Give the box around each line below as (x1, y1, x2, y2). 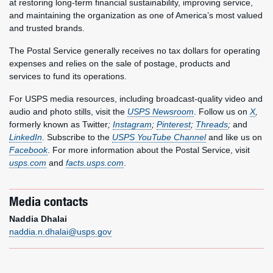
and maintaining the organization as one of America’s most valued (9, 10, 263, 20)
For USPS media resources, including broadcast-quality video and (9, 94, 263, 104)
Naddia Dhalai (9, 214, 67, 224)
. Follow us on (194, 107, 250, 116)
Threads (196, 119, 228, 129)
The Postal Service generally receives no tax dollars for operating (9, 46, 260, 55)
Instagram (113, 119, 152, 129)
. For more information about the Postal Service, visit (48, 145, 250, 155)
